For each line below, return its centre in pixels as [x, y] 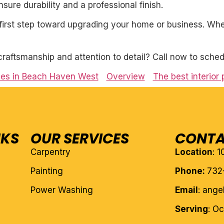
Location [194, 152]
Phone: [191, 171]
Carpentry [50, 152]
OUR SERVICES [79, 139]
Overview [125, 77]
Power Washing [61, 190]
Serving [192, 209]
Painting [46, 171]
